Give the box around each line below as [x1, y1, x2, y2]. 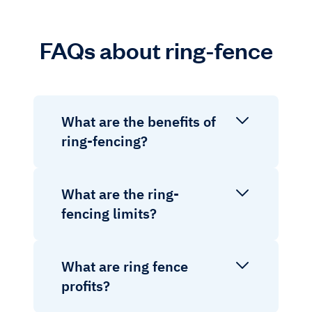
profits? [61, 276, 110, 295]
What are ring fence [61, 256, 188, 276]
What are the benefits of [61, 111, 216, 131]
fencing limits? [61, 203, 157, 223]
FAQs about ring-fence [39, 33, 273, 65]
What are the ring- [61, 184, 179, 203]
